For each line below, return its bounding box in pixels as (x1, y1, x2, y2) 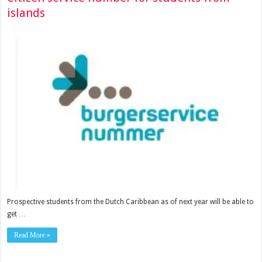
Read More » (14, 231, 51, 240)
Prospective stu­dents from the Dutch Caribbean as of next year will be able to (7, 198, 254, 206)
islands (7, 6, 46, 20)
